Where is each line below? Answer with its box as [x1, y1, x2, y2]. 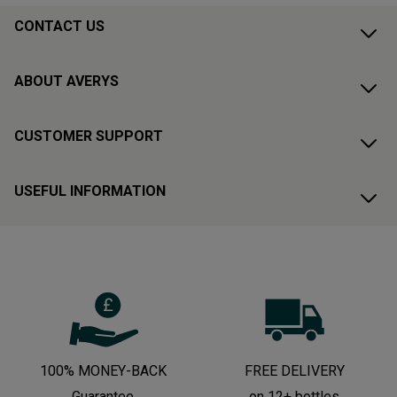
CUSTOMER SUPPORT [14, 128, 163, 144]
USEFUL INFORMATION [14, 183, 166, 199]
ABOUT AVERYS [14, 73, 119, 90]
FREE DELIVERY [244, 362, 345, 379]
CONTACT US [14, 18, 105, 35]
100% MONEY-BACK [39, 362, 167, 379]
